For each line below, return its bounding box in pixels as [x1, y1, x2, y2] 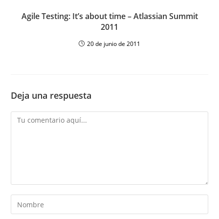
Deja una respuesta [11, 89, 92, 101]
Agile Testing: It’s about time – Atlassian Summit [21, 11, 198, 22]
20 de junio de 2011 [87, 40, 140, 48]
